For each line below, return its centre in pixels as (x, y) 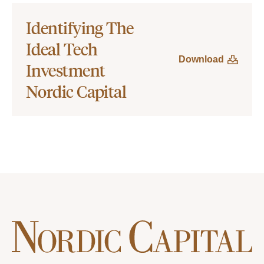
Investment (66, 70)
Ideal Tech (62, 49)
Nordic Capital (76, 91)
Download (201, 59)
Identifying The (80, 27)
